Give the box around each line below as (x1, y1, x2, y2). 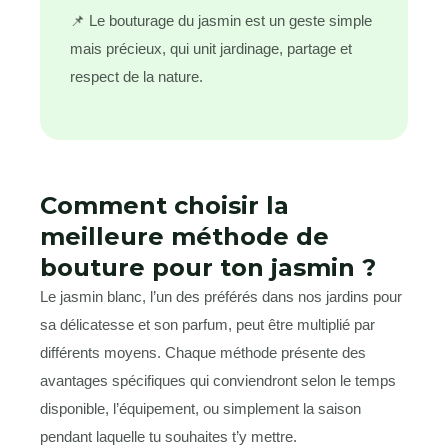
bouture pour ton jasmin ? (40, 253, 376, 283)
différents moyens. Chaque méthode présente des (40, 344, 366, 362)
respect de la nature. (70, 67, 203, 85)
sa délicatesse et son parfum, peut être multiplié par (40, 316, 375, 334)
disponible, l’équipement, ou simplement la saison (40, 400, 361, 418)
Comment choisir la (40, 191, 289, 221)
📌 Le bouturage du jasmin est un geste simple (70, 11, 372, 29)
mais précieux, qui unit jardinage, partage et (70, 39, 352, 57)
